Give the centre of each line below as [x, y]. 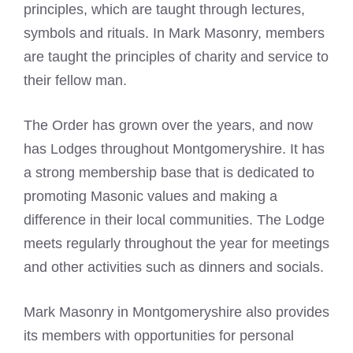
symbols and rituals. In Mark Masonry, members [174, 33]
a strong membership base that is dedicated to [169, 173]
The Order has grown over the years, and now [168, 125]
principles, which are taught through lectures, [164, 9]
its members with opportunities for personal [159, 336]
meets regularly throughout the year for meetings [176, 243]
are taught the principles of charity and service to [176, 57]
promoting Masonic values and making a [150, 196]
